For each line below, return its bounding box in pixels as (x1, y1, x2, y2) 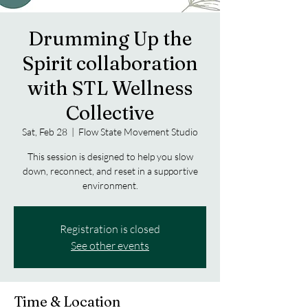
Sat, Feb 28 (22, 126, 67, 137)
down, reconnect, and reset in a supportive (22, 165, 198, 177)
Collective (66, 101, 154, 124)
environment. (82, 179, 138, 191)
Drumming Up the (28, 27, 192, 50)
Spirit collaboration (22, 52, 198, 75)
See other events (71, 239, 149, 252)
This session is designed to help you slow (27, 151, 193, 162)
